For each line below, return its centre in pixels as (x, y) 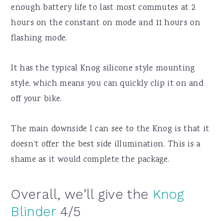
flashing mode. (39, 39)
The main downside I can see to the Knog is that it (110, 130)
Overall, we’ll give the (82, 195)
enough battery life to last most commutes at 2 (103, 8)
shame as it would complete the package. (91, 160)
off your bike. (37, 100)
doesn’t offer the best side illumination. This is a (106, 145)
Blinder (34, 212)
